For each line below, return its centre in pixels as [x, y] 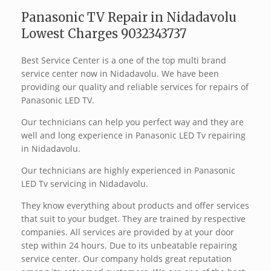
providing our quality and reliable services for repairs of [135, 87]
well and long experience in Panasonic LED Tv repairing [133, 135]
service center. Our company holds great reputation [126, 259]
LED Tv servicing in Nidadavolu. [85, 184]
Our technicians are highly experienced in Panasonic [128, 171]
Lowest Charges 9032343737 [104, 34]
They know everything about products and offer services [135, 206]
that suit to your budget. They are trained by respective [133, 219]
